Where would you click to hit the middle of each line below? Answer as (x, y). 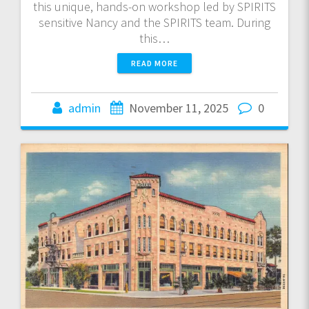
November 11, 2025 (178, 108)
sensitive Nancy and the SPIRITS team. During (154, 23)
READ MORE (154, 63)
